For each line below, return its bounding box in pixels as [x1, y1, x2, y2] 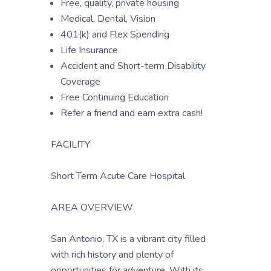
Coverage [60, 75, 100, 88]
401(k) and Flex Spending [60, 28, 169, 41]
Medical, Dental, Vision [60, 12, 155, 25]
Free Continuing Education [60, 91, 169, 104]
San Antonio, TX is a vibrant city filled [51, 232, 206, 246]
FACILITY [51, 138, 90, 151]
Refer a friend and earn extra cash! [60, 106, 203, 120]
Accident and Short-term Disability [60, 59, 206, 73]
